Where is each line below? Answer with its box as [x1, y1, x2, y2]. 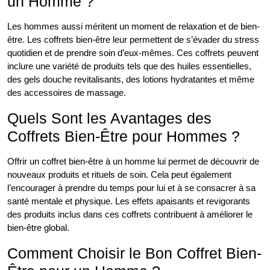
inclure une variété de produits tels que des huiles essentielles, [7, 61, 251, 72]
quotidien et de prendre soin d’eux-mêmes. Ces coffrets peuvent [7, 48, 259, 58]
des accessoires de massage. [7, 87, 126, 98]
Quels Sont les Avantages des [7, 110, 212, 127]
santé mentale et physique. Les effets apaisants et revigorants [7, 196, 250, 207]
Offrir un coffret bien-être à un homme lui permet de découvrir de [7, 156, 259, 167]
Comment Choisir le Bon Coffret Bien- [7, 245, 262, 262]
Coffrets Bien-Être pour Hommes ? [7, 128, 240, 145]
